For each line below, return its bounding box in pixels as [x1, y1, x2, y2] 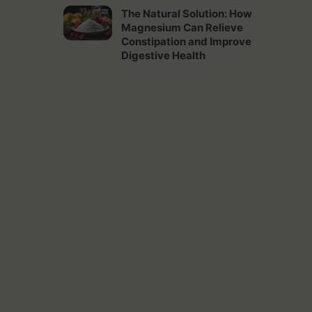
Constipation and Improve [120, 34, 251, 48]
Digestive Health [120, 48, 205, 62]
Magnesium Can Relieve [120, 20, 243, 34]
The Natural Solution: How [120, 6, 252, 20]
